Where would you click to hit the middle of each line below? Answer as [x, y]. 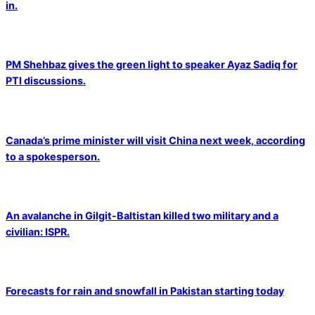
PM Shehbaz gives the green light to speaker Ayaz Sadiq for [152, 65]
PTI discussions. [46, 81]
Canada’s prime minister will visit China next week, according [155, 140]
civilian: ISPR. [38, 231]
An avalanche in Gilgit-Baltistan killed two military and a [142, 215]
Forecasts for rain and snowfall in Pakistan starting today [145, 291]
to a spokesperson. [53, 156]
